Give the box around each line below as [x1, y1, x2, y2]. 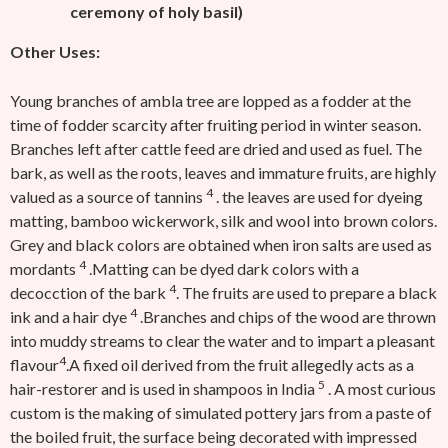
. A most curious [325, 379, 436, 398]
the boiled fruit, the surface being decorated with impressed [10, 427, 417, 446]
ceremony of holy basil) [69, 2, 243, 21]
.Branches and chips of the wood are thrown [137, 307, 436, 326]
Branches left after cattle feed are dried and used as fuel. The [10, 139, 422, 158]
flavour [10, 355, 59, 374]
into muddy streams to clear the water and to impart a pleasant [10, 331, 435, 350]
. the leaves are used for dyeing [213, 187, 423, 206]
